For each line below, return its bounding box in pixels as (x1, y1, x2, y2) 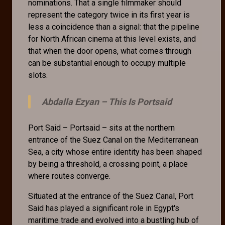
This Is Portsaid (108, 96, 172, 107)
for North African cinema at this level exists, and (28, 34, 196, 44)
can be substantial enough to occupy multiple (28, 58, 186, 68)
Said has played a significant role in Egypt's (28, 203, 179, 213)
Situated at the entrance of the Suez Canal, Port (28, 191, 193, 201)
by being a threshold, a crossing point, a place (28, 159, 188, 169)
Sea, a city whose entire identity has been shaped (28, 147, 202, 157)
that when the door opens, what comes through (28, 46, 191, 56)
